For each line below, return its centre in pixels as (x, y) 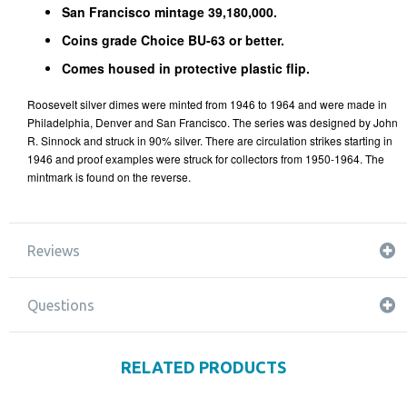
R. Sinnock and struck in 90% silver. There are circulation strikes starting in (210, 140)
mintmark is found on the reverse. (109, 177)
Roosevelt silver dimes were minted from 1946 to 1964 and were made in (207, 104)
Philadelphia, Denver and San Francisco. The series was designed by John (213, 122)
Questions (61, 305)
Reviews (54, 251)
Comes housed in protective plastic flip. (186, 68)
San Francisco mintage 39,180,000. (171, 12)
